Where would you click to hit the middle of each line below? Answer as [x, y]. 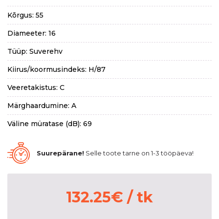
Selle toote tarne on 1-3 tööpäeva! [139, 153]
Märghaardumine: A [42, 106]
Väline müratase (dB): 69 [50, 124]
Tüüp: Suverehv [35, 52]
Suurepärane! [60, 153]
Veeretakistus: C [36, 88]
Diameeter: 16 [32, 33]
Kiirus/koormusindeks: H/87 [56, 70]
